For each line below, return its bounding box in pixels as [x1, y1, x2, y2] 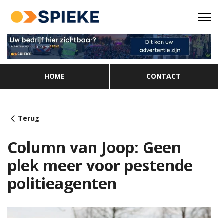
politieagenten [7, 172, 117, 194]
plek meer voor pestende [7, 154, 193, 176]
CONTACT [146, 71, 181, 81]
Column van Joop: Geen [7, 136, 181, 158]
